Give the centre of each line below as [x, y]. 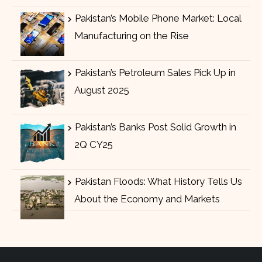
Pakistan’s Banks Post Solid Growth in [155, 127]
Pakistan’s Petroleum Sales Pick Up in [155, 73]
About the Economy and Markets [147, 199]
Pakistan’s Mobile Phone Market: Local [158, 18]
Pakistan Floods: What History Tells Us [158, 182]
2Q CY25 [93, 145]
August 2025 [101, 90]
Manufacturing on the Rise [131, 36]
